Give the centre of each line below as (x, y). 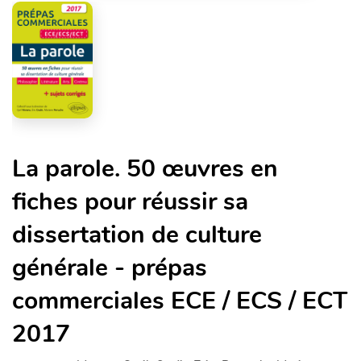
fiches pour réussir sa (130, 202)
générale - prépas (110, 268)
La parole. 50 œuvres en (145, 169)
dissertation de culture (137, 235)
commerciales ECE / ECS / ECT (180, 301)
